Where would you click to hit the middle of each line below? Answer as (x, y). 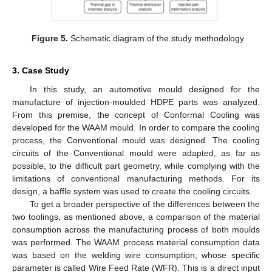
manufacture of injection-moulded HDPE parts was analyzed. (136, 102)
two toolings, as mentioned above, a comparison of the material (136, 217)
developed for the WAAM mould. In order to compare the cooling (136, 128)
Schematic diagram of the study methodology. (157, 38)
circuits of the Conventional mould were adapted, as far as (136, 153)
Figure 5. (49, 38)
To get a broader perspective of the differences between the (144, 204)
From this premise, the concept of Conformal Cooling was (136, 115)
